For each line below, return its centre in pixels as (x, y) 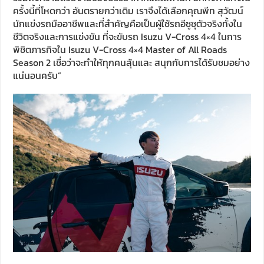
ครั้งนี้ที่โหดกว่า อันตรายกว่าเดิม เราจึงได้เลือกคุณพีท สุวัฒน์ (128, 10)
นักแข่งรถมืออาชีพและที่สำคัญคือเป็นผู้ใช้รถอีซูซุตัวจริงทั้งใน (128, 23)
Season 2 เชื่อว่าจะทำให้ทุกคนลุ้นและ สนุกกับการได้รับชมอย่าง (132, 62)
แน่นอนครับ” (37, 75)
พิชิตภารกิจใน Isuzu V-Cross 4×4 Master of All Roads (120, 49)
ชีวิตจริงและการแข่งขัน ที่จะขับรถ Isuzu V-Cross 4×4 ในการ (128, 36)
